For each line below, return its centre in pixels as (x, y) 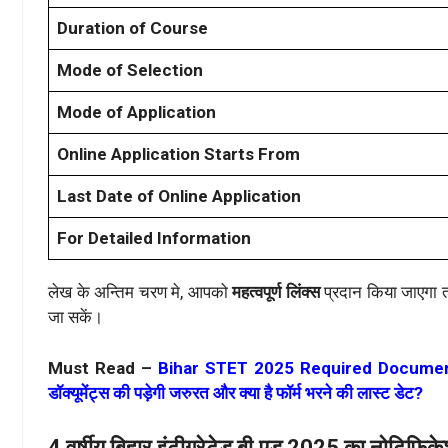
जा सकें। (75, 317)
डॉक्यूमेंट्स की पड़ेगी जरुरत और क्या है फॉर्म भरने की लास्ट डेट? (235, 392)
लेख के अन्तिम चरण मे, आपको (138, 292)
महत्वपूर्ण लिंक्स (273, 292)
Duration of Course (132, 28)
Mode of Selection (130, 70)
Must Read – (103, 367)
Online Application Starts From (178, 154)
